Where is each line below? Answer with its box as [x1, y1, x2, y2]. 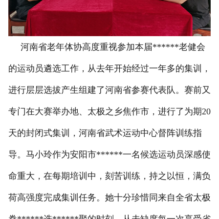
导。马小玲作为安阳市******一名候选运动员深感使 [8, 149, 211, 159]
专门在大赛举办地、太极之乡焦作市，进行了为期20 [8, 106, 211, 116]
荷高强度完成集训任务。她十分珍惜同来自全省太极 [8, 192, 211, 202]
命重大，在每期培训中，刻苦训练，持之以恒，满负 [8, 171, 211, 181]
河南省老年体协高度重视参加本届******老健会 [8, 42, 205, 52]
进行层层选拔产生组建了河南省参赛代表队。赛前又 [8, 85, 211, 95]
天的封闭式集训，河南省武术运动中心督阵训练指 [8, 128, 202, 138]
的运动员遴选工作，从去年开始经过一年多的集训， [8, 63, 211, 73]
